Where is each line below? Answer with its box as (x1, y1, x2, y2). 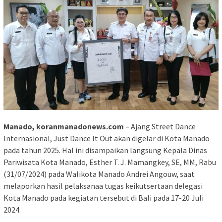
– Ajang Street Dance (124, 121, 196, 131)
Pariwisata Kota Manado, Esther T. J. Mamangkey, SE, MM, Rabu (3, 157, 216, 167)
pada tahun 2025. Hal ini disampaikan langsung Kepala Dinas (3, 145, 207, 155)
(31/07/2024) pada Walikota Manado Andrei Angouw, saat (3, 168, 195, 179)
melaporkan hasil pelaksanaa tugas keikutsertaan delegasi (3, 180, 203, 191)
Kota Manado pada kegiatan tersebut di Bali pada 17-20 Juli (3, 192, 204, 203)
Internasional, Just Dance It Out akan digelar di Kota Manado (3, 133, 210, 143)
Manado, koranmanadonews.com (3, 121, 124, 131)
